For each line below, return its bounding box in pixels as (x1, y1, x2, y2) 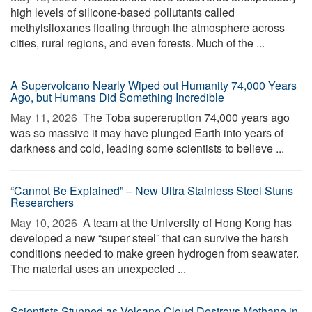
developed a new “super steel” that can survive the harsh (10, 230, 288, 246)
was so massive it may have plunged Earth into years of (10, 125, 283, 141)
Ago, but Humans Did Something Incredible (10, 89, 224, 105)
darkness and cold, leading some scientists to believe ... (10, 140, 284, 156)
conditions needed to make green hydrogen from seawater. (10, 245, 299, 261)
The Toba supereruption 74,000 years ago (80, 109, 290, 125)
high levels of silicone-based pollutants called (10, 4, 235, 20)
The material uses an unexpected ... (10, 260, 186, 276)
